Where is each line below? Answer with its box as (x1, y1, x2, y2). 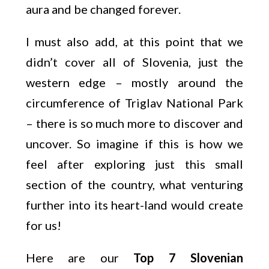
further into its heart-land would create (25, 198, 244, 212)
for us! (25, 218, 61, 232)
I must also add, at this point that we (25, 34, 244, 49)
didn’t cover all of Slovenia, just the (25, 55, 244, 69)
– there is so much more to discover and (25, 116, 244, 130)
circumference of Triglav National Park (25, 95, 244, 110)
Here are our (25, 250, 134, 265)
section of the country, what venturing (25, 177, 244, 192)
